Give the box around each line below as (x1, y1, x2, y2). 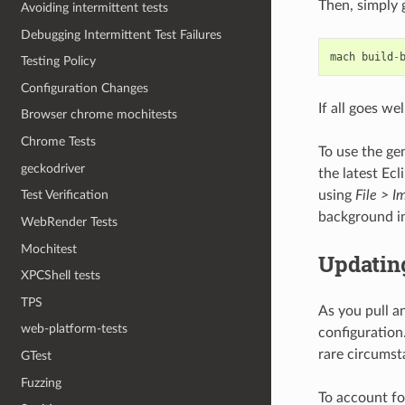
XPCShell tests (21, 268, 101, 283)
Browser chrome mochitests (21, 108, 178, 122)
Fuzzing (21, 375, 62, 390)
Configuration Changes (21, 80, 149, 95)
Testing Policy (21, 54, 97, 69)
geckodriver (21, 161, 86, 175)
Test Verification (21, 188, 109, 202)
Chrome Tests (21, 135, 97, 149)
